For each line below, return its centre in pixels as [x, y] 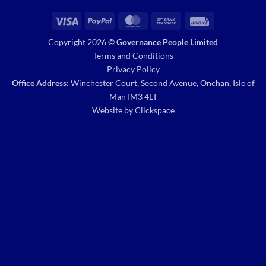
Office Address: [40, 83]
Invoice [224, 20]
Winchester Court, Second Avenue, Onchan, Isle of [161, 83]
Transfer [193, 33]
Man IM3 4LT [133, 96]
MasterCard [167, 20]
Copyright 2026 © [82, 42]
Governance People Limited [167, 42]
